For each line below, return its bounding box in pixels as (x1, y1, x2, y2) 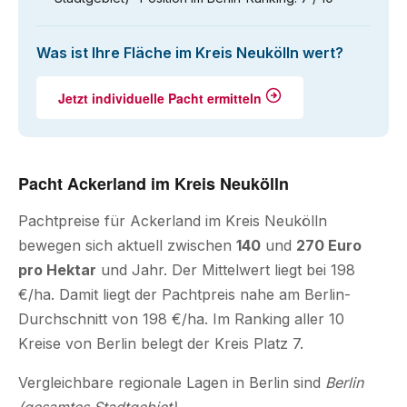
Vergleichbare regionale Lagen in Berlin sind (18, 373, 325, 392)
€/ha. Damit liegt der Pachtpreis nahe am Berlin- (18, 285, 351, 303)
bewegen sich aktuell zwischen (18, 236, 236, 254)
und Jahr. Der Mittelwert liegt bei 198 (96, 261, 355, 279)
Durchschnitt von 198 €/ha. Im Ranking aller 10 (18, 310, 344, 328)
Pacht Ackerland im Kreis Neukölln (18, 172, 289, 195)
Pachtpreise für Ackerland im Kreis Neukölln (18, 212, 327, 230)
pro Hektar (18, 261, 96, 279)
